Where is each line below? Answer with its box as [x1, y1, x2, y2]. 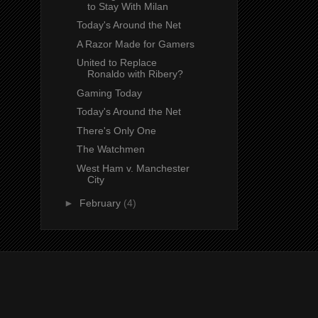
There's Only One [76, 124, 156, 136]
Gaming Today [76, 87, 142, 99]
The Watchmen [76, 143, 145, 155]
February [79, 197, 124, 209]
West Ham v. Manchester [76, 162, 190, 174]
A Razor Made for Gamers [76, 38, 194, 50]
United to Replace [76, 57, 157, 69]
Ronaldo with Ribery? [87, 68, 183, 80]
